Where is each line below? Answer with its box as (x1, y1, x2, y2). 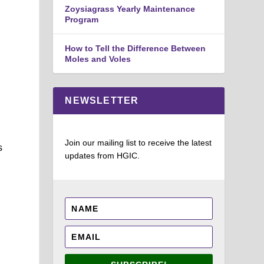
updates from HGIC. (65, 150, 140, 160)
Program (65, 14, 99, 24)
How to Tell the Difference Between (65, 43, 206, 53)
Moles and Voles (65, 54, 131, 64)
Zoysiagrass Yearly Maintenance (65, 4, 196, 14)
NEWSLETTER (65, 95, 139, 105)
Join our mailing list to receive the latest (65, 137, 212, 147)
